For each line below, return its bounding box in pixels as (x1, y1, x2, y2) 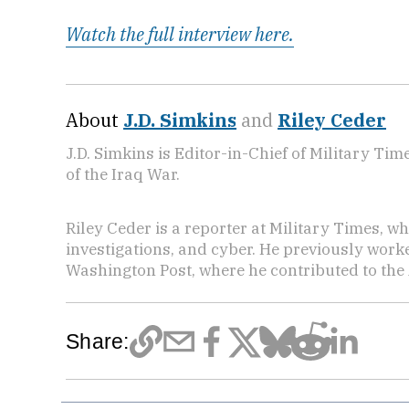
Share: (66, 330, 130, 354)
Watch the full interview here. (66, 22, 294, 47)
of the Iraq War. (66, 163, 180, 185)
